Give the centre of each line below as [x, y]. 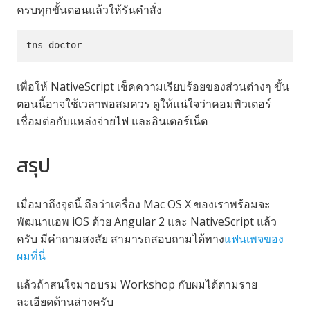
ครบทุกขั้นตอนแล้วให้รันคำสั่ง [89, 9]
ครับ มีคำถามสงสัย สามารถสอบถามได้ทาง [120, 238]
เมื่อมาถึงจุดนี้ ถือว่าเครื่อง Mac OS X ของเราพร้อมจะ [144, 204]
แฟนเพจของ [254, 238]
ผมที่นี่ [31, 256]
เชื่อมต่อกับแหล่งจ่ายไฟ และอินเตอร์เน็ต [112, 121]
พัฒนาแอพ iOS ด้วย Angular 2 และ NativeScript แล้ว [147, 221]
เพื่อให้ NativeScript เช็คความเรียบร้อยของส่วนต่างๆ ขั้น [153, 86]
